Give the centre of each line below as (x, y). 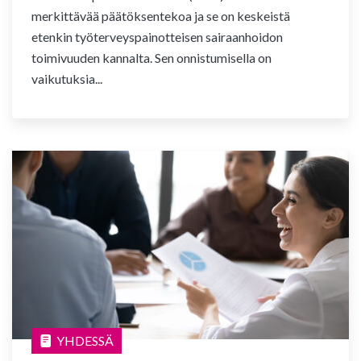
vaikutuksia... (67, 79)
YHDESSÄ (85, 340)
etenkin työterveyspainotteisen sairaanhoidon (157, 37)
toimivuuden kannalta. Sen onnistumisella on (151, 58)
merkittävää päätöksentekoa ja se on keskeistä (161, 16)
